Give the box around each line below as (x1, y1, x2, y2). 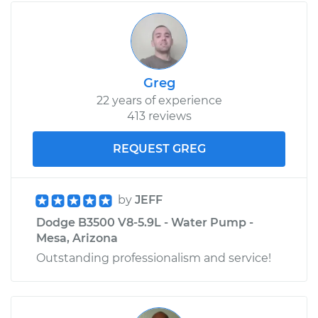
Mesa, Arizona (36, 231, 118, 245)
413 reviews (126, 109, 192, 123)
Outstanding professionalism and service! (36, 251, 271, 265)
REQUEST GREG (112, 141, 206, 155)
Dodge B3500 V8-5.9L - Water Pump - (36, 215, 253, 229)
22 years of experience (96, 93, 222, 107)
